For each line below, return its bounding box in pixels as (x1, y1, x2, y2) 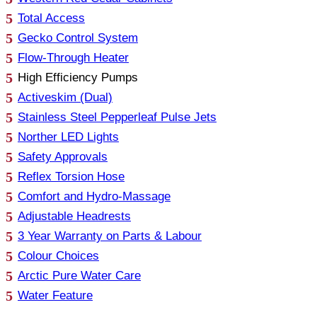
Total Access (18, 11, 85, 25)
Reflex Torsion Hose (18, 169, 125, 183)
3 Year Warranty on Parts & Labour (18, 229, 202, 243)
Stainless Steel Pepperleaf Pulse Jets (18, 110, 217, 124)
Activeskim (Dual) (18, 90, 113, 104)
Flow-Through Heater (18, 50, 129, 64)
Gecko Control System (18, 30, 138, 45)
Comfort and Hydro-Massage (18, 189, 171, 203)
